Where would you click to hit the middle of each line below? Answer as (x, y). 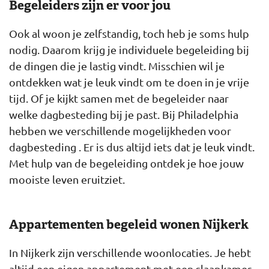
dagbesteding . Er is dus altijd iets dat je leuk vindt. (132, 147)
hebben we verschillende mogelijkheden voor (120, 131)
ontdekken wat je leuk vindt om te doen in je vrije (129, 82)
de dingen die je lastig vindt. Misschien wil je (117, 66)
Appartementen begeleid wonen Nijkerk (129, 224)
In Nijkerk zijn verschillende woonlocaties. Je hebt (130, 252)
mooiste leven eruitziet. (67, 179)
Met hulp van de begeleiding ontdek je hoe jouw (126, 163)
